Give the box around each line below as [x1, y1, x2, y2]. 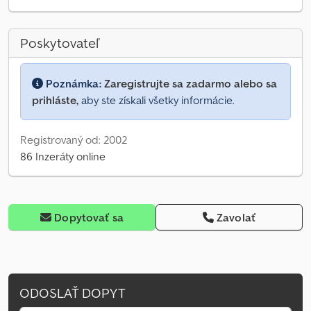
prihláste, [32, 93, 78, 108]
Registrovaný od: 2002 [20, 133, 127, 147]
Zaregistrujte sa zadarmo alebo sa [104, 76, 277, 91]
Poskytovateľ [20, 34, 100, 53]
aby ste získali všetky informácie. [78, 93, 235, 108]
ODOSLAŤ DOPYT [19, 284, 126, 303]
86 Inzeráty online [20, 149, 106, 164]
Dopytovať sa [54, 210, 124, 225]
